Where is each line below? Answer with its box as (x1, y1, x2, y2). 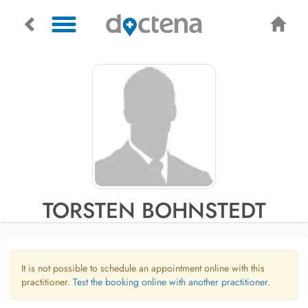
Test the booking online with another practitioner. (73, 275, 270, 289)
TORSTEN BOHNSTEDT (42, 195, 266, 226)
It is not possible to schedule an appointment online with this (21, 261, 265, 275)
